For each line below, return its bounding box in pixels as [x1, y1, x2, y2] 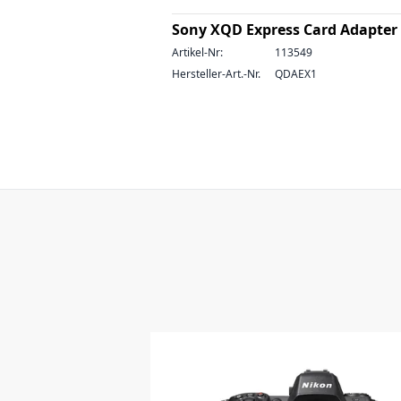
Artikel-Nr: [172, 45, 223, 60]
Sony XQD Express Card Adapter [172, 20, 397, 39]
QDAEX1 [275, 66, 317, 81]
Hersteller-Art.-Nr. [172, 66, 260, 81]
